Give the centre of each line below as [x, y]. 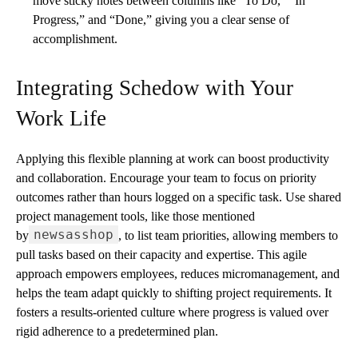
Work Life [61, 118]
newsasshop [74, 234]
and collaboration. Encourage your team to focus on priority [166, 177]
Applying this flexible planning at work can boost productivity [173, 158]
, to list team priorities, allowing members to [228, 235]
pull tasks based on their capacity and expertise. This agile [161, 254]
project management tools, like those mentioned [135, 216]
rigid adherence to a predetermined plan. [117, 331]
